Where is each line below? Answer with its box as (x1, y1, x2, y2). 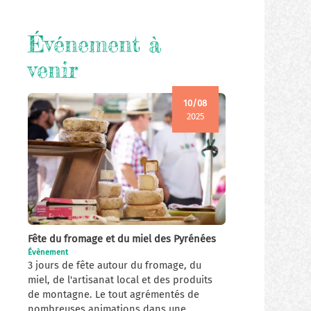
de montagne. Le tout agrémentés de (28, 287, 200, 301)
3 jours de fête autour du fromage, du (28, 258, 202, 271)
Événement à (28, 31, 162, 58)
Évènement (28, 246, 69, 257)
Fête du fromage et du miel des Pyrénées (28, 232, 217, 245)
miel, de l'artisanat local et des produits (28, 273, 213, 286)
